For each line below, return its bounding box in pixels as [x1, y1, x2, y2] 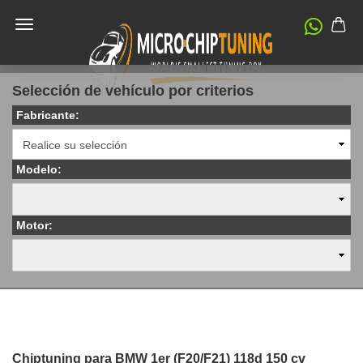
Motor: [16, 219, 53, 232]
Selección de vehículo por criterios [12, 83, 254, 99]
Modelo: [16, 163, 62, 176]
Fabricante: [16, 109, 79, 122]
